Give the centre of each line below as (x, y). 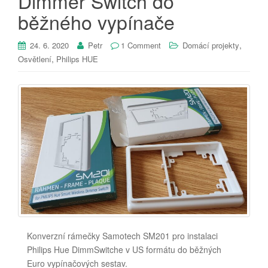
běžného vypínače (96, 22)
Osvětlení (35, 59)
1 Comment (141, 45)
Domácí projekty (211, 45)
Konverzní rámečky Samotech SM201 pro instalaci (122, 236)
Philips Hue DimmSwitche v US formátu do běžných (124, 250)
